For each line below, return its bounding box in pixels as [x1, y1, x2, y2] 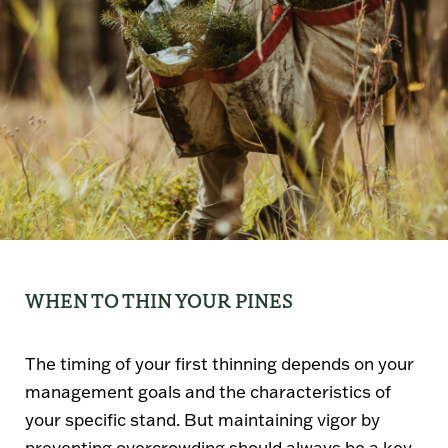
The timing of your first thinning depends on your [25, 352, 414, 374]
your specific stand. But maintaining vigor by [25, 408, 380, 430]
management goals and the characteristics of [25, 380, 391, 402]
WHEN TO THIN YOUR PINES [25, 285, 293, 313]
